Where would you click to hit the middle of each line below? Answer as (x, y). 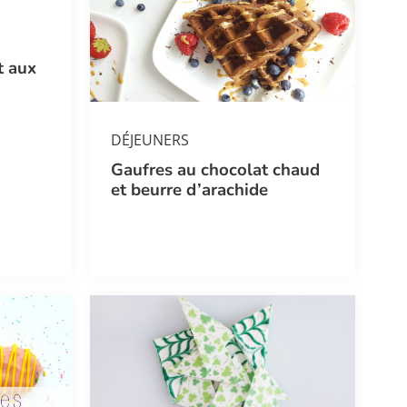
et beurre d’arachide (189, 190)
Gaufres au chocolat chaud (215, 170)
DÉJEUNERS (149, 140)
